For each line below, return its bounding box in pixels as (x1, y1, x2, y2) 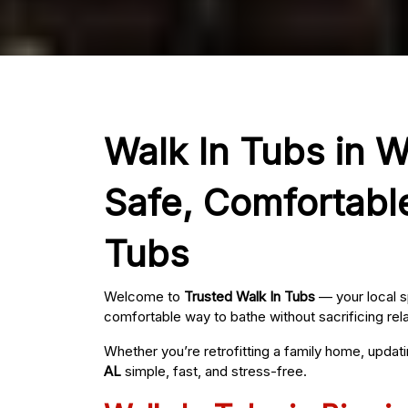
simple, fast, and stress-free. (121, 362, 307, 381)
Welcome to (104, 288, 184, 306)
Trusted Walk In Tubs (184, 288, 315, 306)
